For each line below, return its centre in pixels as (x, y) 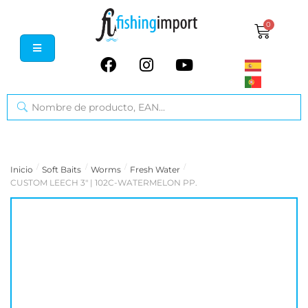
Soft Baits (62, 170)
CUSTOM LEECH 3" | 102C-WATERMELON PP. (104, 183)
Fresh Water (155, 170)
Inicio (22, 170)
